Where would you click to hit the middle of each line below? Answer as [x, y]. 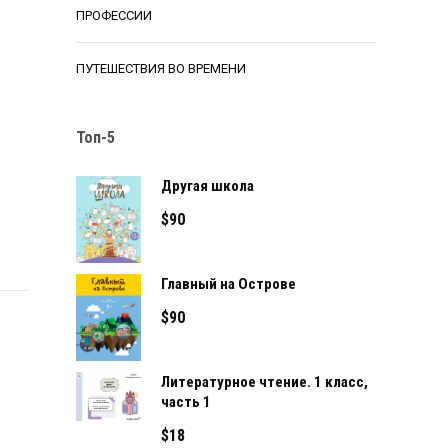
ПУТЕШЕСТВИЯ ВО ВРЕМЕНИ [161, 68]
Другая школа [207, 186]
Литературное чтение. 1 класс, [264, 382]
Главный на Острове [228, 284]
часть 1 [186, 402]
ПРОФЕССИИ [114, 15]
